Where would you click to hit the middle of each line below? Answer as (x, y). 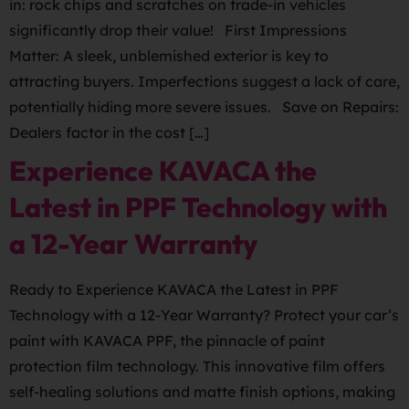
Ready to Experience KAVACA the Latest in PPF (174, 289)
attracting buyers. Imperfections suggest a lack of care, (204, 81)
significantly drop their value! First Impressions (178, 30)
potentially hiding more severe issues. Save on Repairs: (204, 107)
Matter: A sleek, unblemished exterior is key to (169, 56)
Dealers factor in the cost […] (109, 132)
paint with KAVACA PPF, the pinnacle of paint (167, 341)
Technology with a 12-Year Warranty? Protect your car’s (204, 315)
